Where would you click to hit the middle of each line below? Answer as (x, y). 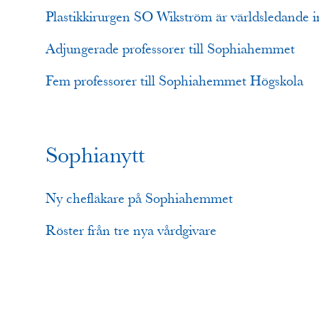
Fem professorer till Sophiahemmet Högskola (174, 81)
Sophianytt (95, 155)
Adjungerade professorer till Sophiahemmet (170, 49)
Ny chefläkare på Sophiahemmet (139, 198)
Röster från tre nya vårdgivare (131, 230)
